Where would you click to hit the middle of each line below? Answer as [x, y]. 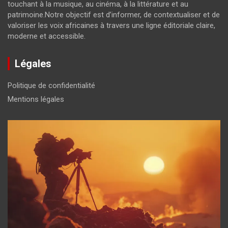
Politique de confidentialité [51, 85]
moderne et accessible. [47, 36]
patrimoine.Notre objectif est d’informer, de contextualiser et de [114, 15]
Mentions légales [36, 99]
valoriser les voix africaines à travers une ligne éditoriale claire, [111, 25]
